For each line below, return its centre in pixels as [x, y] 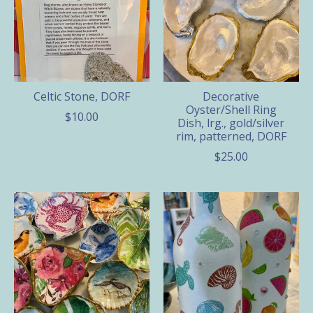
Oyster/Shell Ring [231, 109]
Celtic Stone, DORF [81, 96]
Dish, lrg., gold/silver [231, 123]
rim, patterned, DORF [231, 136]
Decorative [231, 96]
